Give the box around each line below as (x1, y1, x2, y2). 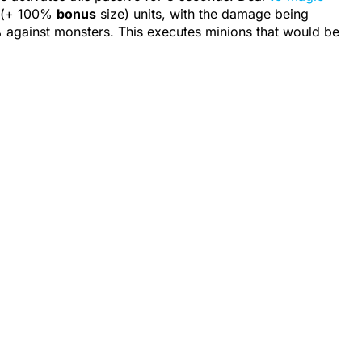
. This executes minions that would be (110, 23, 339, 40)
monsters (54, 23, 110, 40)
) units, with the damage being (124, 5, 309, 22)
